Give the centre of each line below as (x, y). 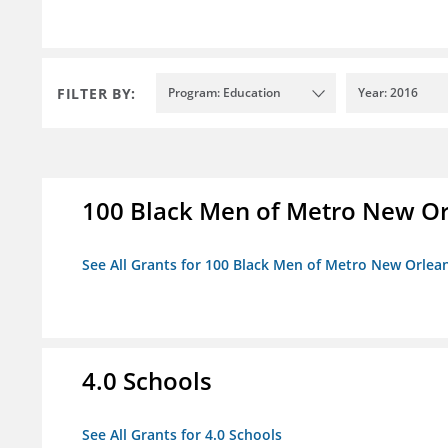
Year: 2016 (388, 93)
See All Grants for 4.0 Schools (182, 435)
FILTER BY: (96, 93)
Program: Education (224, 93)
